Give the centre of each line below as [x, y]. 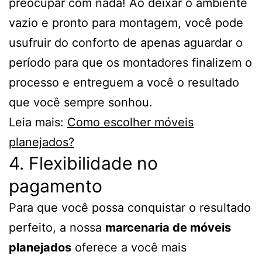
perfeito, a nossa [57, 228]
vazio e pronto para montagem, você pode [126, 23]
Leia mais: [38, 123]
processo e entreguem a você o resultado [124, 83]
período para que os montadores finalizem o [130, 63]
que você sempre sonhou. [81, 103]
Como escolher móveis [130, 123]
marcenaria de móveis [168, 228]
